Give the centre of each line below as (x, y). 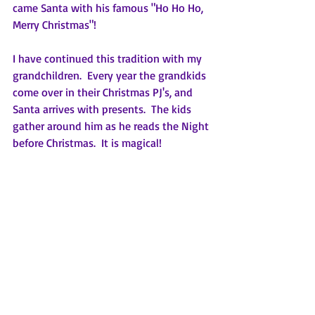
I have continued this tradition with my (109, 59)
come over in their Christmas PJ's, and (104, 92)
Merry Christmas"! (57, 25)
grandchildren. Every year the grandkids (111, 76)
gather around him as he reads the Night (112, 126)
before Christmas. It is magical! (87, 143)
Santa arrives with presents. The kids (103, 109)
